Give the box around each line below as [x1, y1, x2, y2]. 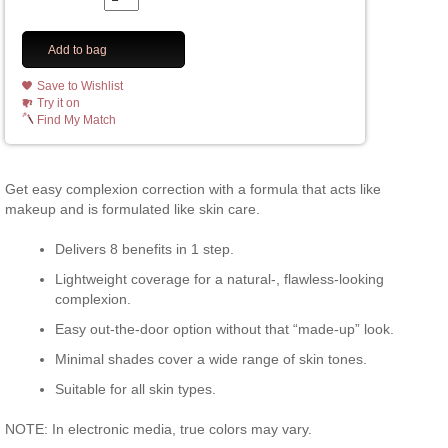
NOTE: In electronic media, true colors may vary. [5, 421, 312, 438]
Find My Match [37, 113, 116, 128]
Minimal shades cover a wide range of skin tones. [55, 351, 367, 368]
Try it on [37, 96, 80, 111]
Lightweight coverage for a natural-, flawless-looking [55, 271, 384, 288]
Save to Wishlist [37, 79, 123, 94]
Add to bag [48, 43, 107, 58]
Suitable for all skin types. [55, 381, 216, 398]
